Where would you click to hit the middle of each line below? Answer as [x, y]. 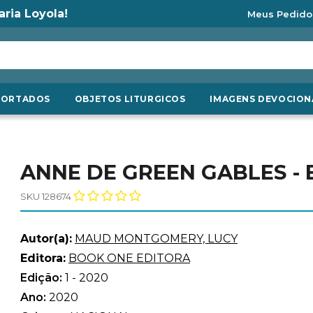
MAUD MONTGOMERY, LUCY [156, 239]
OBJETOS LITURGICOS [130, 99]
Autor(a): [46, 239]
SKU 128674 [46, 196]
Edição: [43, 278]
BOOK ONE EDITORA [129, 258]
